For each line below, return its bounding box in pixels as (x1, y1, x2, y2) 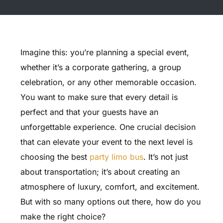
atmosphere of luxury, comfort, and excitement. (20, 182, 200, 192)
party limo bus (89, 152, 143, 162)
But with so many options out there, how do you (20, 197, 201, 207)
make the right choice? (20, 212, 106, 222)
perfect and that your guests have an (20, 107, 158, 117)
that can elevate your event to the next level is (20, 137, 193, 147)
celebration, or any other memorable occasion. (20, 77, 197, 87)
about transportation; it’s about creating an (20, 167, 180, 177)
